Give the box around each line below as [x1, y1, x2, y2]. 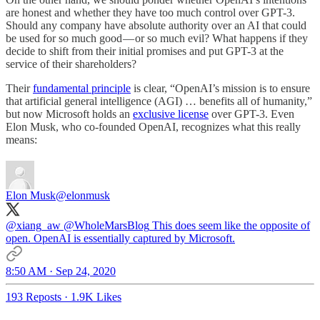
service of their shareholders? [6, 58, 136, 71]
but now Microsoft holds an [6, 108, 133, 121]
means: [6, 134, 37, 146]
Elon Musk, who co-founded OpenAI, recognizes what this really [6, 121, 301, 134]
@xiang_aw [6, 219, 61, 232]
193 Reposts [6, 291, 61, 304]
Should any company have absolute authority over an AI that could [6, 19, 306, 32]
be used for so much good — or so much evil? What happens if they [6, 32, 308, 45]
